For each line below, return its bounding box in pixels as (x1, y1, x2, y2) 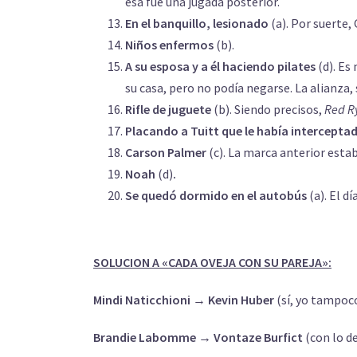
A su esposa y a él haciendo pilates (125, 58, 318, 74)
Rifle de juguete (125, 101, 214, 117)
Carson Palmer (125, 144, 209, 160)
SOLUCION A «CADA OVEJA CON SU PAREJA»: (93, 254, 331, 270)
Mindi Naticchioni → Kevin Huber (93, 292, 274, 308)
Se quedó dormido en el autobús (125, 187, 309, 203)
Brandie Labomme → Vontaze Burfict (93, 329, 305, 345)
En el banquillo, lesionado (125, 15, 269, 31)
